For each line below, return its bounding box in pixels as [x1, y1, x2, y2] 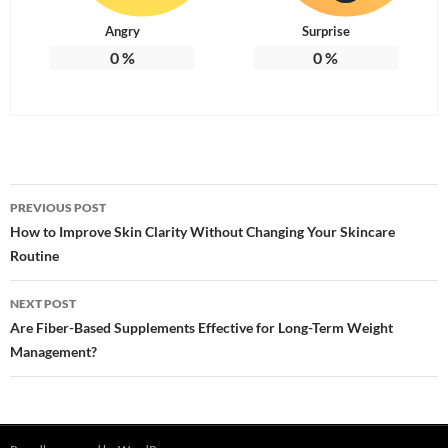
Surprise [301, 23, 350, 40]
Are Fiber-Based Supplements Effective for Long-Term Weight [10, 319, 393, 337]
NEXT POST [10, 296, 76, 312]
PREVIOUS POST [10, 200, 106, 216]
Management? [10, 343, 97, 361]
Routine [10, 247, 59, 265]
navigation [9, 219, 133, 252]
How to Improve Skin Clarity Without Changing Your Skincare [10, 223, 395, 241]
